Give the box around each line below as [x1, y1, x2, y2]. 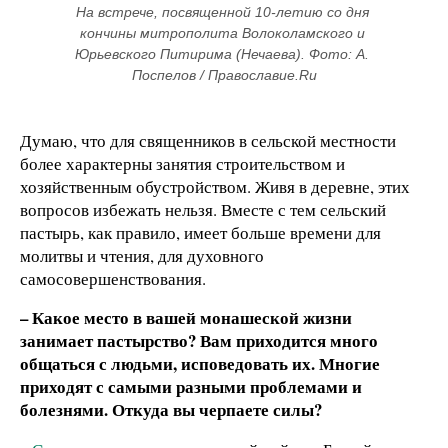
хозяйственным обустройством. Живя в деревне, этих [20, 174, 410, 198]
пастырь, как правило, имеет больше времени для [20, 220, 381, 244]
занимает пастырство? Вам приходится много [20, 328, 378, 354]
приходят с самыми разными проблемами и [20, 374, 362, 400]
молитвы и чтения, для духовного [20, 243, 264, 267]
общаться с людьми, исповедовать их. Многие [20, 351, 380, 377]
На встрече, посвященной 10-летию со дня [75, 3, 369, 20]
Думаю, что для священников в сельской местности [20, 128, 396, 152]
